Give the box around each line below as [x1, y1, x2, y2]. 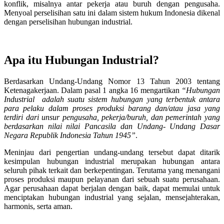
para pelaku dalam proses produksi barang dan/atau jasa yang [4, 103, 220, 112]
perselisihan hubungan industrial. [29, 17, 132, 26]
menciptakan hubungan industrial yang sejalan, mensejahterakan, [4, 192, 220, 201]
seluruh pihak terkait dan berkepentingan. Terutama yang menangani [4, 165, 220, 174]
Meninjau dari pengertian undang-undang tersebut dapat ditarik [4, 147, 220, 156]
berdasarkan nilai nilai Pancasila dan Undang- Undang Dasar [4, 121, 220, 130]
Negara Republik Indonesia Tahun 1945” [4, 130, 135, 139]
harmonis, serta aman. [4, 201, 72, 210]
